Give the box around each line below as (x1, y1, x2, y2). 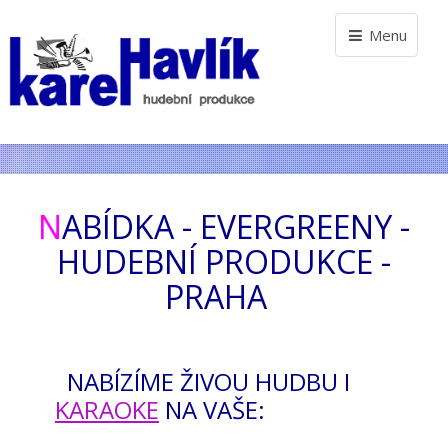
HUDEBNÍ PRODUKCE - (57, 240, 391, 283)
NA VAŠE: (159, 393, 295, 426)
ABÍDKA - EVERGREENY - (62, 205, 410, 248)
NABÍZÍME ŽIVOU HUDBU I (55, 365, 350, 398)
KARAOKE (55, 393, 159, 426)
